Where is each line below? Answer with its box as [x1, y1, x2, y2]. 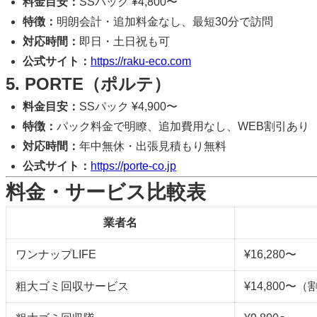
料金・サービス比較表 [6, 180, 206, 203]
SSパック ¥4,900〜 [79, 100, 178, 113]
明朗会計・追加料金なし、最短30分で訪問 [57, 15, 273, 28]
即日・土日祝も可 [79, 35, 170, 47]
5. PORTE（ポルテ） [6, 74, 171, 93]
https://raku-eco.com [91, 54, 191, 67]
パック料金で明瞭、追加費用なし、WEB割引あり [57, 120, 309, 132]
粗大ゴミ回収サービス [15, 279, 129, 292]
